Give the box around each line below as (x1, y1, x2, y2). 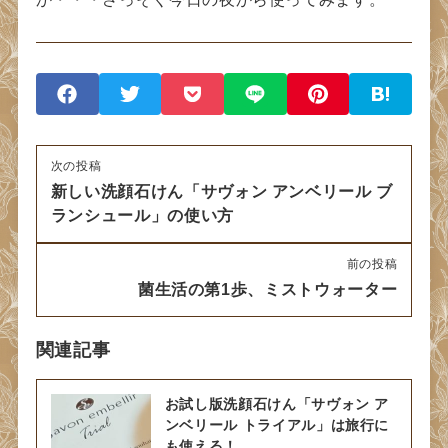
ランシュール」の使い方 (50, 207, 234, 225)
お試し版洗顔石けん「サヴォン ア (164, 396, 390, 413)
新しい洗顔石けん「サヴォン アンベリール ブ (50, 183, 393, 201)
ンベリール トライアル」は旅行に (164, 417, 390, 434)
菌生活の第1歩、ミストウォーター (137, 281, 398, 299)
